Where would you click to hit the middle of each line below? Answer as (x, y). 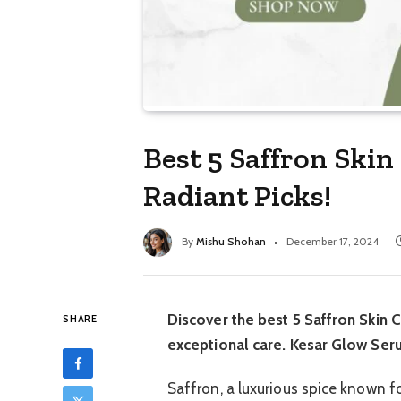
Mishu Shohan (231, 242)
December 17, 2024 (333, 242)
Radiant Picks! (238, 196)
